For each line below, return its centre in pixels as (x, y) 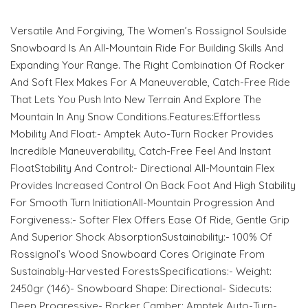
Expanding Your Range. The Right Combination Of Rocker (147, 65)
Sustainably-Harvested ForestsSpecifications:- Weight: (141, 272)
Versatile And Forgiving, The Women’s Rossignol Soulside (148, 31)
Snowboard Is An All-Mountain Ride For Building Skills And (147, 48)
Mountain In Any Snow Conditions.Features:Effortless (135, 117)
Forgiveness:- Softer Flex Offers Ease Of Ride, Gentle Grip (150, 220)
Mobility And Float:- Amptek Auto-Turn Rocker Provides (142, 134)
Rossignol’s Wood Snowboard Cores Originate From (137, 254)
